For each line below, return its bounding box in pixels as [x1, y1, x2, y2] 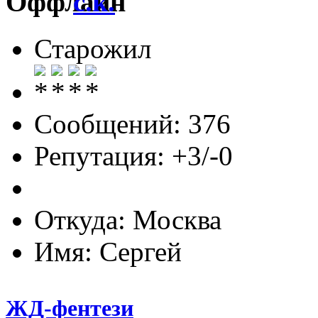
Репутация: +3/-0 [34, 141, 233, 172]
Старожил [34, 33, 151, 65]
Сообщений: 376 [34, 109, 231, 140]
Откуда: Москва [34, 204, 221, 236]
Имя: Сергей [34, 236, 182, 268]
